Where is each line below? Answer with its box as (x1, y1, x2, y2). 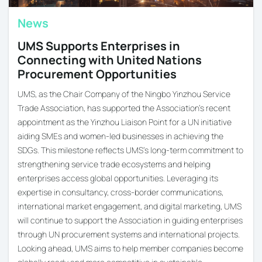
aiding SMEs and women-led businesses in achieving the (18, 130, 223, 142)
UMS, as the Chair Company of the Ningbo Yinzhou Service (18, 88, 230, 99)
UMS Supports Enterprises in (18, 37, 180, 54)
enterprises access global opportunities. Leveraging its (18, 172, 218, 184)
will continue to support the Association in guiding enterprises (18, 214, 243, 226)
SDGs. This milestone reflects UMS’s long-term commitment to (18, 144, 243, 156)
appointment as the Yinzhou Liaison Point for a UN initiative (18, 116, 232, 127)
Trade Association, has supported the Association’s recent (18, 102, 230, 113)
